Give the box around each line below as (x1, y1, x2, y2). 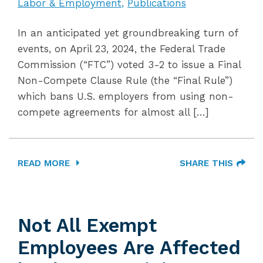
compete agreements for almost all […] (18, 106, 209, 118)
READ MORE (18, 158, 73, 168)
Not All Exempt (18, 214, 157, 237)
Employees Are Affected (18, 237, 241, 259)
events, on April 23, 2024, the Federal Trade (18, 43, 225, 55)
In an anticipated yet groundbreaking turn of (18, 27, 238, 39)
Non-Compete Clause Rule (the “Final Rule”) (18, 75, 232, 86)
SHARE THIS (180, 158, 233, 168)
